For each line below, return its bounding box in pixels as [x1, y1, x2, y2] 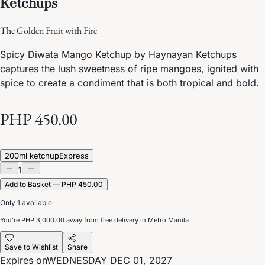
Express [59, 150, 89, 160]
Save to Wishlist [5, 242, 58, 251]
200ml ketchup [5, 150, 59, 160]
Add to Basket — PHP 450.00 [5, 179, 103, 189]
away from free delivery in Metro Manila [64, 215, 189, 224]
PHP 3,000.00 [21, 215, 64, 224]
